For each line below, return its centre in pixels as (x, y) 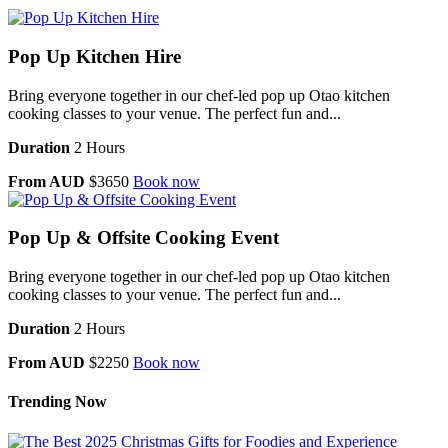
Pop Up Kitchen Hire (94, 57)
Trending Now (57, 402)
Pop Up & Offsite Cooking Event (143, 238)
